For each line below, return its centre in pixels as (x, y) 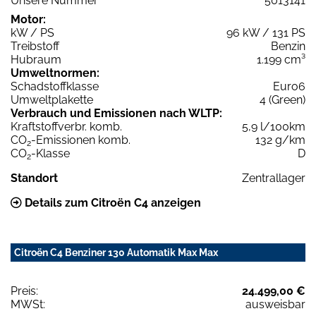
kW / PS (32, 32)
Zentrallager (274, 178)
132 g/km (280, 140)
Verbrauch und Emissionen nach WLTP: (116, 113)
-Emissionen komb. (81, 140)
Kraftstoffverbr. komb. (66, 126)
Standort (34, 178)
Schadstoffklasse (55, 86)
